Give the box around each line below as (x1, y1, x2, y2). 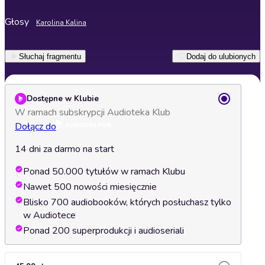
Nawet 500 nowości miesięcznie (23, 180, 157, 193)
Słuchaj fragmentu (19, 51, 81, 61)
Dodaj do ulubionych (186, 51, 256, 61)
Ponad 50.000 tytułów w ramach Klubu (23, 165, 185, 178)
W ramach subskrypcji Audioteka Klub (15, 106, 170, 119)
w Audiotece (23, 209, 76, 222)
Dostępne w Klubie (27, 93, 99, 104)
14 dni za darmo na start (15, 143, 114, 156)
